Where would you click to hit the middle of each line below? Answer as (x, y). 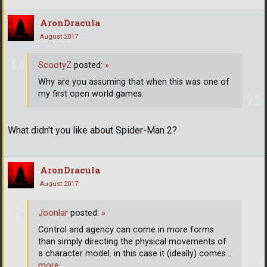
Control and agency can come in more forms (126, 229)
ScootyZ (55, 66)
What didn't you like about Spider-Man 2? (92, 131)
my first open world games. (91, 94)
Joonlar (53, 213)
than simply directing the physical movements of (132, 241)
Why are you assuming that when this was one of (134, 82)
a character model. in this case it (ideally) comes (132, 253)
